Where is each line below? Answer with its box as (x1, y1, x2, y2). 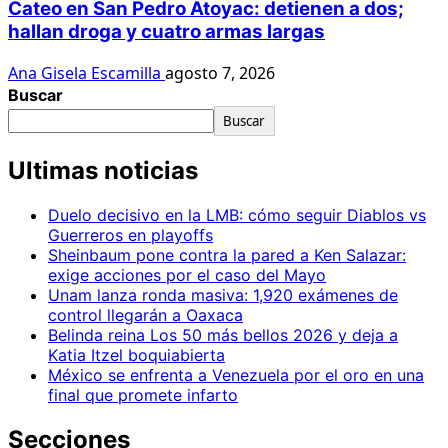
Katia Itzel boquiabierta (48, 345, 225, 365)
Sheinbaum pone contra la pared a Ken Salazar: (48, 245, 406, 265)
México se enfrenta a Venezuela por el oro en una (48, 365, 424, 385)
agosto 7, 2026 (165, 62, 275, 85)
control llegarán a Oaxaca (48, 305, 243, 325)
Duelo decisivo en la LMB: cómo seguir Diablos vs (48, 205, 426, 225)
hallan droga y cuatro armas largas (8, 20, 325, 44)
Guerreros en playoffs (48, 225, 213, 245)
